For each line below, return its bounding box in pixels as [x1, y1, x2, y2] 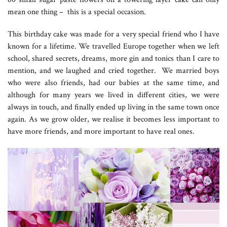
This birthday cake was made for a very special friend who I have [8, 28, 219, 40]
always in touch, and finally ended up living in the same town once [8, 101, 219, 112]
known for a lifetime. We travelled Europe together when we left [8, 41, 219, 52]
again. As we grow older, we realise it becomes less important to [8, 113, 219, 125]
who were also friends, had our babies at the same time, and [8, 77, 219, 88]
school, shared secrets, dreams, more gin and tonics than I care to [8, 53, 219, 64]
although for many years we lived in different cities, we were [8, 89, 219, 100]
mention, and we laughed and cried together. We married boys [8, 65, 219, 76]
